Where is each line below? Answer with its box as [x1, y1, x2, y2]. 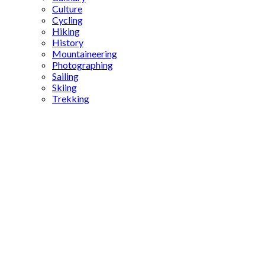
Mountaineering [52, 48, 117, 59]
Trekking [52, 93, 89, 104]
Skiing [52, 82, 77, 93]
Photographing [52, 59, 113, 70]
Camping [5, 115, 59, 133]
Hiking [52, 25, 80, 37]
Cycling [52, 14, 83, 25]
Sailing [52, 70, 79, 82]
